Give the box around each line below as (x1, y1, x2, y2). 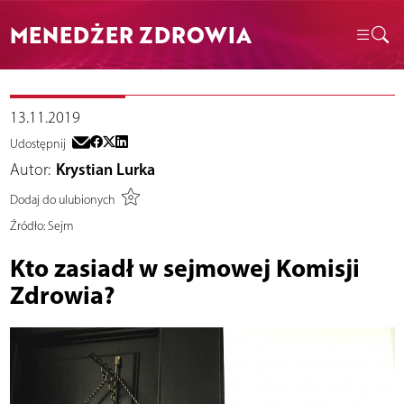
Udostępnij (9, 136, 66, 152)
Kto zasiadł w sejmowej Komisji (9, 252, 360, 284)
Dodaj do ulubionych (9, 191, 115, 207)
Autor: (9, 160, 50, 180)
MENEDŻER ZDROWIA (9, 18, 252, 50)
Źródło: (9, 218, 45, 234)
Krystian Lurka (56, 160, 155, 180)
